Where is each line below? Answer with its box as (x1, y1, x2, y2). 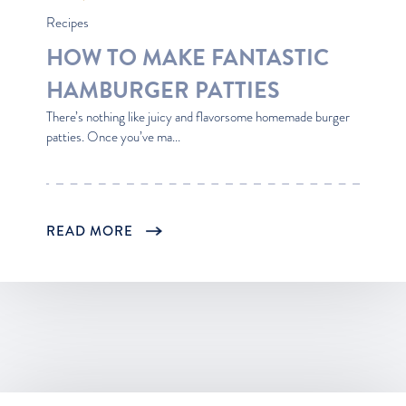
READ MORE (46, 220, 137, 241)
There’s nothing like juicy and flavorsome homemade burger (46, 108, 350, 127)
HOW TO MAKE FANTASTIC (46, 41, 329, 75)
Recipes (46, 14, 89, 33)
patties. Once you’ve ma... (46, 128, 180, 147)
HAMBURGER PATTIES (46, 73, 280, 108)
